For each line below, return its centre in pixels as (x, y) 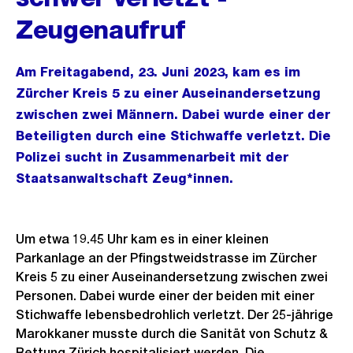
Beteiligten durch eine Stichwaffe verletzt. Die (173, 136)
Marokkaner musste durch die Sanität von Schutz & (172, 334)
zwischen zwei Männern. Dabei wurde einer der (173, 115)
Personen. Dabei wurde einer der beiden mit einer (165, 296)
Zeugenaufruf (101, 30)
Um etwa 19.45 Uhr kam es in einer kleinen (142, 239)
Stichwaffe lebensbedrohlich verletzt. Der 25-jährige (175, 315)
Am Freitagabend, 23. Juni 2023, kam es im (158, 72)
